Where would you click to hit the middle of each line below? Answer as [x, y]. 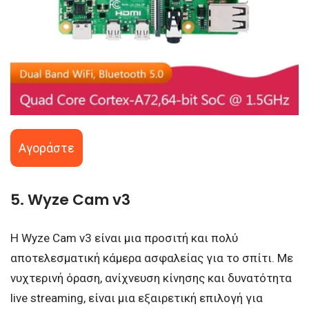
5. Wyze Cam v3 [70, 199]
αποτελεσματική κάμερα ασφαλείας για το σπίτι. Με [152, 258]
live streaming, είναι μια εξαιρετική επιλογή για [137, 298]
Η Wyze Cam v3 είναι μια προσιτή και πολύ [124, 238]
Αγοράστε [47, 148]
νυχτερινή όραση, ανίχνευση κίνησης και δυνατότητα [151, 278]
